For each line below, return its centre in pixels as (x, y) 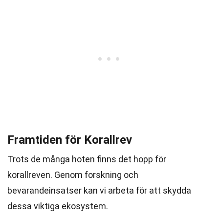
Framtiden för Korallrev (70, 140)
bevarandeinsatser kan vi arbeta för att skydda (99, 190)
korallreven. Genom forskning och (73, 175)
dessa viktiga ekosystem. (58, 206)
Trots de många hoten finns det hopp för (87, 159)
